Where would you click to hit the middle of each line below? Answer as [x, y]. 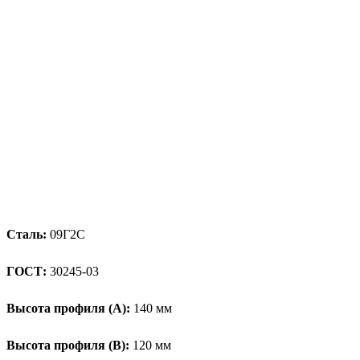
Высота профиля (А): [68, 308]
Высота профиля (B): [68, 345]
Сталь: [27, 234]
